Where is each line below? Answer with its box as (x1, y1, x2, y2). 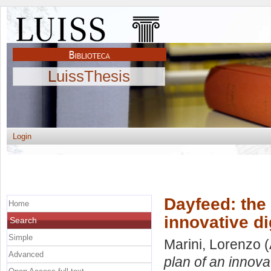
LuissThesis (48, 67, 130, 85)
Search (10, 215, 37, 225)
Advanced (8, 249, 44, 259)
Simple (8, 232, 33, 242)
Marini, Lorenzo (164, 237, 261, 253)
